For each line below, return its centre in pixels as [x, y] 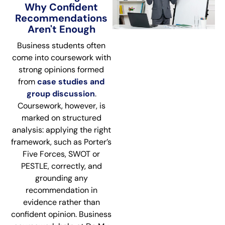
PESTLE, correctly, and [61, 166]
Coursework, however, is [61, 105]
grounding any [61, 178]
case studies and [71, 81]
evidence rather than [61, 202]
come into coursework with [61, 57]
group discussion [61, 93]
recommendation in [61, 190]
